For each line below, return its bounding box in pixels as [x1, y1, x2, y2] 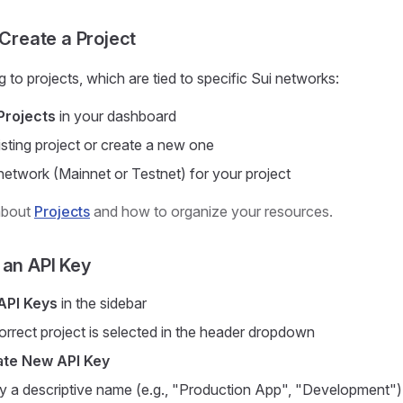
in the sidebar [58, 294, 147, 312]
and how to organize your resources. [90, 202, 333, 220]
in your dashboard [56, 107, 176, 125]
